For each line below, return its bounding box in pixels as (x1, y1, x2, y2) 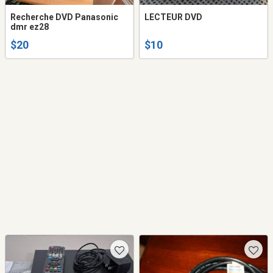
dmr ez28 (10, 21, 49, 32)
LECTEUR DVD (144, 12, 202, 22)
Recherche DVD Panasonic (10, 12, 118, 22)
